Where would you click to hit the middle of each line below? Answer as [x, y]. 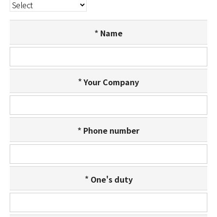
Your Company [111, 82]
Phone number [111, 130]
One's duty [111, 179]
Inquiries [137, 8]
